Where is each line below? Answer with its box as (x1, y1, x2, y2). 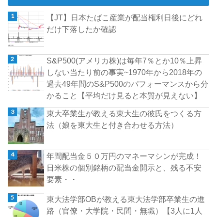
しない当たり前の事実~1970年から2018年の (46, 67, 202, 77)
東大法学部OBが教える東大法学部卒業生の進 (46, 194, 205, 203)
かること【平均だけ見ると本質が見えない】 (46, 91, 202, 100)
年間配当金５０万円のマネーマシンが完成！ (46, 152, 202, 161)
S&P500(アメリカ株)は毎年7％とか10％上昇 (46, 56, 202, 65)
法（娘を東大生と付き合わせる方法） (46, 120, 179, 129)
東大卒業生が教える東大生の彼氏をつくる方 (46, 108, 202, 118)
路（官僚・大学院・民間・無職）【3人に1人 (46, 206, 203, 215)
